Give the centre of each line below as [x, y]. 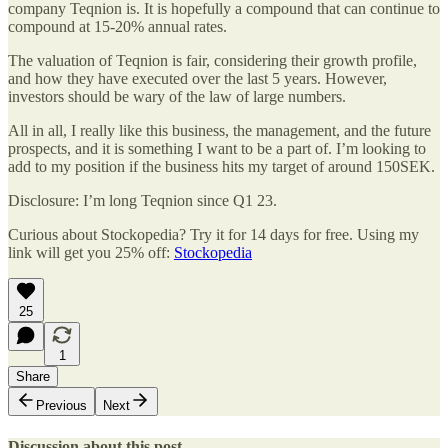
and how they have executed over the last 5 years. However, [197, 79]
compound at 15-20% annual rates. [117, 27]
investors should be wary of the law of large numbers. [177, 97]
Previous [61, 406]
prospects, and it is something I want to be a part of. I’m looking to [217, 149]
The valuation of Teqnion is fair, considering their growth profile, [212, 61]
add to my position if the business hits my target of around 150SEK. [221, 167]
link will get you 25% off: [91, 253]
